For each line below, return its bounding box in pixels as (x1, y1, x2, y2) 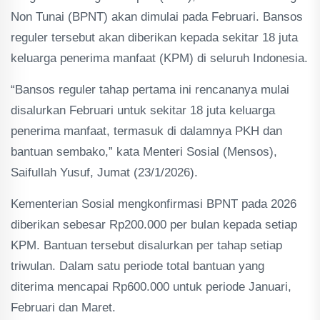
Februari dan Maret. (11, 301, 116, 314)
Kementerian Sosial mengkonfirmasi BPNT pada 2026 (11, 197, 296, 211)
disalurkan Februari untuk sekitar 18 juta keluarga (11, 104, 275, 117)
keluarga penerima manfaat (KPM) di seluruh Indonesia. (11, 51, 308, 65)
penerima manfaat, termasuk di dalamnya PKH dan (11, 124, 282, 138)
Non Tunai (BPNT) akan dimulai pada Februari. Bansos (11, 10, 303, 24)
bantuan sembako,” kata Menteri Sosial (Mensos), (11, 145, 277, 159)
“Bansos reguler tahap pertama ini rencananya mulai (11, 83, 289, 96)
